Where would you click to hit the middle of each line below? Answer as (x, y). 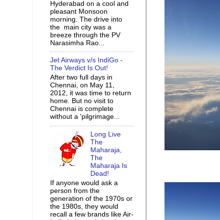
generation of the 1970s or (91, 198)
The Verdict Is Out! (79, 68)
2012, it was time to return (91, 93)
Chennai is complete (82, 109)
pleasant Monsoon (79, 11)
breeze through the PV (85, 35)
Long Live (106, 134)
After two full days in (81, 78)
